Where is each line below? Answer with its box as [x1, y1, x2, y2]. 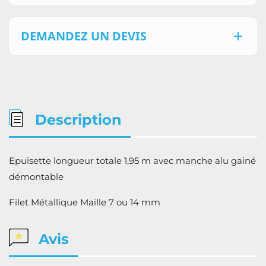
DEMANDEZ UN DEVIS [21, 28, 147, 44]
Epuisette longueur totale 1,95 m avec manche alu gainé [9, 155, 256, 166]
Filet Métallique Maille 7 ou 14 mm [9, 197, 160, 208]
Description [31, 111, 122, 128]
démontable [9, 171, 64, 182]
